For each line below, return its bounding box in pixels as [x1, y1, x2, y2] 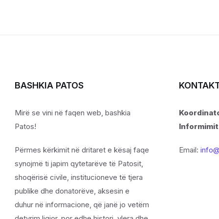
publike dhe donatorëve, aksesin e [15, 186, 130, 196]
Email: [179, 145, 200, 154]
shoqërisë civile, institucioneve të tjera [15, 173, 143, 182]
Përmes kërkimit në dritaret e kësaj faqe [15, 145, 149, 154]
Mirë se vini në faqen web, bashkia [15, 108, 131, 117]
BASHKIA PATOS [15, 80, 84, 90]
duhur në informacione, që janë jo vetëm [15, 200, 149, 209]
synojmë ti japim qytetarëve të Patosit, [15, 159, 143, 168]
